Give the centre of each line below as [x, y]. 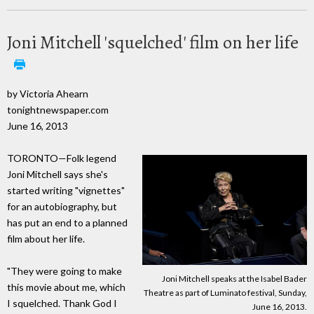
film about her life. [46, 239]
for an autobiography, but [62, 207]
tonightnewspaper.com [58, 109]
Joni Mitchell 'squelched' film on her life [153, 42]
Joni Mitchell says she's [57, 175]
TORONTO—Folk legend [62, 158]
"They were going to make [64, 271]
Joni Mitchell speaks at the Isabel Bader [234, 279]
